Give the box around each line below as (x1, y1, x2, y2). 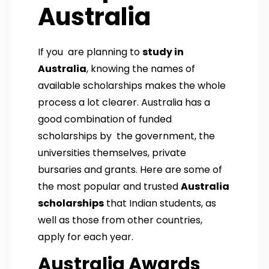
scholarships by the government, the (38, 128, 215, 143)
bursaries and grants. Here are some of (38, 162, 227, 177)
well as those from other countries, (38, 213, 202, 227)
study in (142, 44, 184, 59)
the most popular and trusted (38, 179, 181, 193)
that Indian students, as (104, 196, 216, 210)
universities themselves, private (38, 145, 186, 160)
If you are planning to (38, 44, 142, 59)
